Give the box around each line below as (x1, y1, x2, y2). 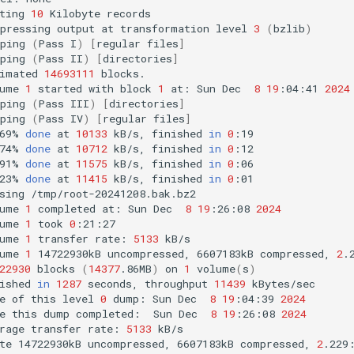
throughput (145, 276, 208, 291)
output (57, 21, 95, 36)
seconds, (88, 276, 138, 291)
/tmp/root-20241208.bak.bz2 (31, 186, 196, 201)
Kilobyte (50, 6, 100, 21)
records (107, 6, 151, 21)
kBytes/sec (252, 276, 315, 291)
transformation (120, 21, 209, 36)
